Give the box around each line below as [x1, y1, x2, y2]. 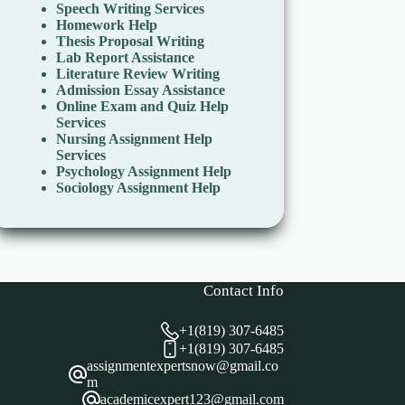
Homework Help [56, 17, 158, 33]
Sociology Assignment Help [56, 180, 221, 196]
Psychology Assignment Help [56, 164, 232, 180]
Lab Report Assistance [56, 50, 195, 66]
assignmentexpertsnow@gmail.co [87, 358, 279, 374]
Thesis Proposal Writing [56, 33, 205, 50]
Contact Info [202, 282, 284, 300]
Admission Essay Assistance [56, 82, 226, 99]
